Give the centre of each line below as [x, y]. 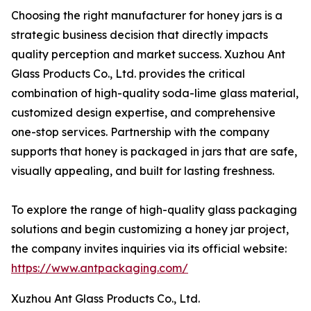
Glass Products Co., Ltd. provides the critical [128, 74]
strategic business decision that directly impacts [140, 35]
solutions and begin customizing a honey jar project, [150, 229]
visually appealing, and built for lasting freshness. [143, 171]
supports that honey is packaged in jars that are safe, [154, 151]
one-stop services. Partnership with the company [140, 132]
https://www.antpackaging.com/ [100, 268]
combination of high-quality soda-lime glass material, [155, 93]
